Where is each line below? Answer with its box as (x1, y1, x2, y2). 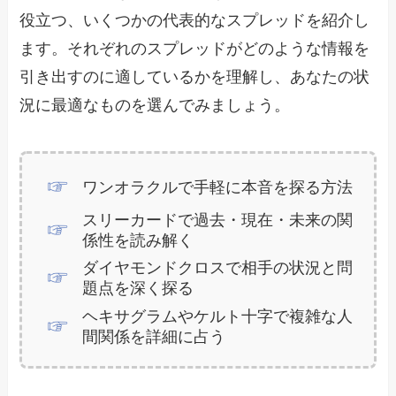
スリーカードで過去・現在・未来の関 (81, 210, 353, 229)
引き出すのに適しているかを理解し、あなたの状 (19, 67, 370, 86)
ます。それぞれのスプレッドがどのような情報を (19, 39, 370, 57)
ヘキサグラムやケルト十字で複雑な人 (81, 307, 353, 325)
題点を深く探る (81, 279, 194, 298)
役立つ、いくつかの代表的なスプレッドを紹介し (19, 11, 370, 29)
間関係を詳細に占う (81, 327, 225, 346)
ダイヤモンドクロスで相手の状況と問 (81, 259, 353, 278)
